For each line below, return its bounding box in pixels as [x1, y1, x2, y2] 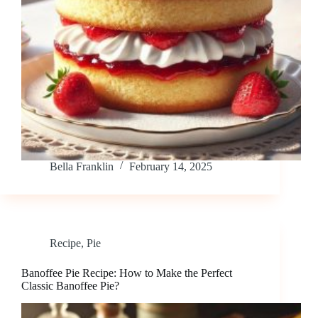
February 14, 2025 [129, 160, 212, 173]
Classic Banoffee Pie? [21, 280, 119, 292]
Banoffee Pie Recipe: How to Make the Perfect [21, 267, 232, 280]
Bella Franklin [50, 160, 114, 173]
